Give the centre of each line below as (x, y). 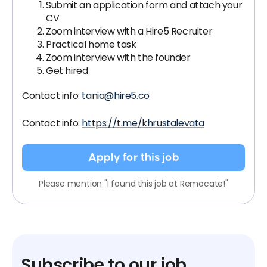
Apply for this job (133, 157)
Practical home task (91, 44)
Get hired (67, 71)
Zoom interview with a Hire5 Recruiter (129, 31)
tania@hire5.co (116, 96)
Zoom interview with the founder (118, 58)
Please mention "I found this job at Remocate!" (133, 184)
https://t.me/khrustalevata (143, 123)
